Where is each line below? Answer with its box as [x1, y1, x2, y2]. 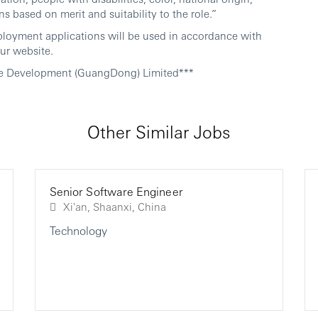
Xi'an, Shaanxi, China [138, 199, 166, 214]
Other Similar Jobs [87, 120, 231, 143]
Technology [50, 223, 107, 238]
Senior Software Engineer [50, 184, 183, 199]
